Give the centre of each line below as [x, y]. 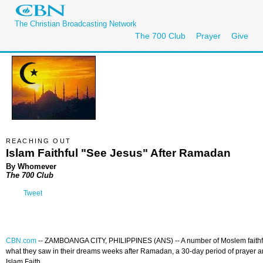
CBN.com [21, 241]
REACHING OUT [38, 141]
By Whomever [31, 166]
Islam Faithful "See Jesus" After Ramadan [118, 153]
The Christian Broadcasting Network [76, 24]
